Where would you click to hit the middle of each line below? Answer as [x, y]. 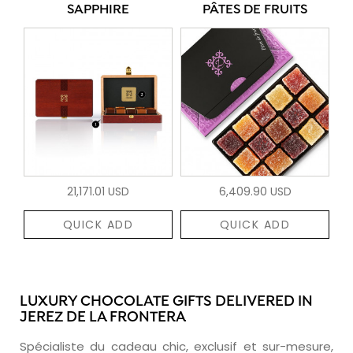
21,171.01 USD [98, 191]
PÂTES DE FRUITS [255, 10]
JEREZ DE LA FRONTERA [103, 318]
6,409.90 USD [255, 191]
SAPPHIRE [98, 10]
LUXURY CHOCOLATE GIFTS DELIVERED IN [166, 302]
